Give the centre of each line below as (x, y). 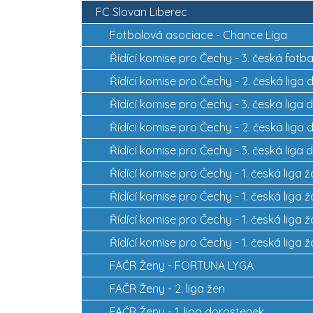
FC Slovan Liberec (141, 12)
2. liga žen (200, 288)
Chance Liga (255, 35)
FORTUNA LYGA (214, 265)
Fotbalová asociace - (166, 35)
